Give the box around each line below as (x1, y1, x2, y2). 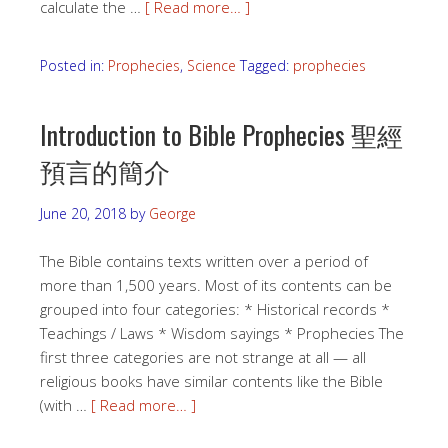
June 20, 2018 (40, 204, 126, 223)
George (149, 204, 196, 223)
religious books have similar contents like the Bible (40, 371, 383, 391)
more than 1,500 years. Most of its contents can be (40, 275, 392, 295)
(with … (40, 395, 91, 415)
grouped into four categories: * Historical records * (40, 299, 390, 319)
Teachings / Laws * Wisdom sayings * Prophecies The (40, 323, 404, 343)
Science (187, 56, 236, 75)
